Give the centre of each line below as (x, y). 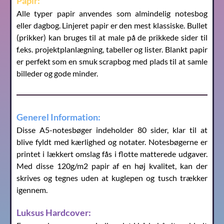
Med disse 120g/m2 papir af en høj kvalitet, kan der (112, 166)
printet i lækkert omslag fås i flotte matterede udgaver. (112, 154)
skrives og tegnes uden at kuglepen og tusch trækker (112, 178)
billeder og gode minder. (57, 73)
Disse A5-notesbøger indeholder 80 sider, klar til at (112, 130)
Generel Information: (59, 117)
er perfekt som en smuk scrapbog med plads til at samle (112, 61)
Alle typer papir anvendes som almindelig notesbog (112, 13)
